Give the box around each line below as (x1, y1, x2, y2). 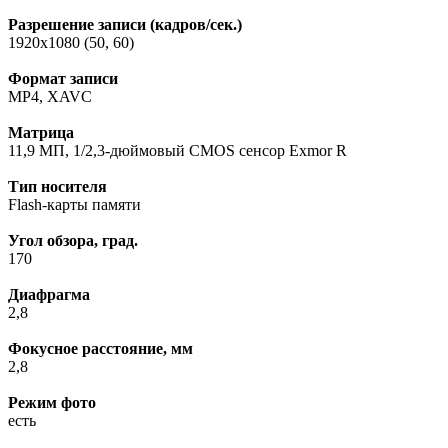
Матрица (8, 124, 74, 142)
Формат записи (8, 70, 118, 88)
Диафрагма (8, 286, 90, 304)
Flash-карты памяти (8, 196, 141, 214)
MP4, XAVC (8, 88, 92, 106)
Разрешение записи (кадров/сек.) (8, 16, 242, 34)
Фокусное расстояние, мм (8, 340, 193, 358)
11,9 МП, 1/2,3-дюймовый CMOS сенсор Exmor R (8, 142, 347, 160)
